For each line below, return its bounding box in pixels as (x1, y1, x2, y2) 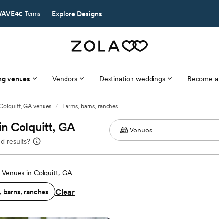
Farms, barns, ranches (62, 103, 118, 109)
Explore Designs (52, 10, 102, 18)
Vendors (52, 74, 77, 83)
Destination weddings (99, 74, 165, 83)
